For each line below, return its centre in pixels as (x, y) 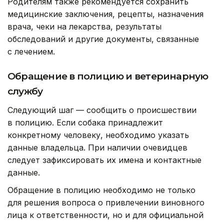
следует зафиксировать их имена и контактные (104, 160)
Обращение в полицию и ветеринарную (108, 76)
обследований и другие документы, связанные (103, 39)
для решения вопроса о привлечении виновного (106, 203)
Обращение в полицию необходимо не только (101, 190)
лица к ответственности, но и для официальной (105, 215)
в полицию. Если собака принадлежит (85, 123)
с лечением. (31, 52)
